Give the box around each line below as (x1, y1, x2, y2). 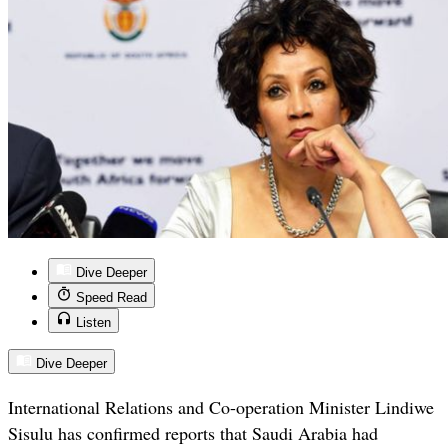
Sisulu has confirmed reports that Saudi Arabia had (8, 421, 378, 446)
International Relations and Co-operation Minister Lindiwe (8, 395, 434, 420)
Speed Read (76, 290, 147, 306)
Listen (76, 315, 111, 331)
